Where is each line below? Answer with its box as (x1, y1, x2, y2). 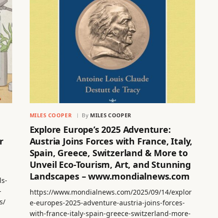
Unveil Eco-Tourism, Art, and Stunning (29, 158, 191, 170)
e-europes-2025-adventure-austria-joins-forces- (29, 198, 185, 207)
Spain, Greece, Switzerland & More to (29, 146, 188, 159)
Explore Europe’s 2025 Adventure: (29, 123, 171, 135)
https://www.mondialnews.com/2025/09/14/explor (29, 187, 192, 197)
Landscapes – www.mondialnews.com (29, 170, 190, 182)
